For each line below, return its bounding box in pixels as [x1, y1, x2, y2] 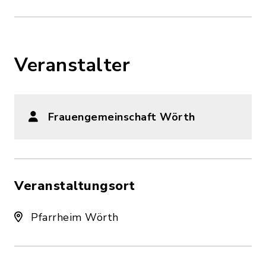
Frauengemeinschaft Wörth [47, 110, 195, 124]
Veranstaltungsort [14, 177, 135, 195]
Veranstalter [14, 52, 130, 78]
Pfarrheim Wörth [27, 210, 119, 224]
